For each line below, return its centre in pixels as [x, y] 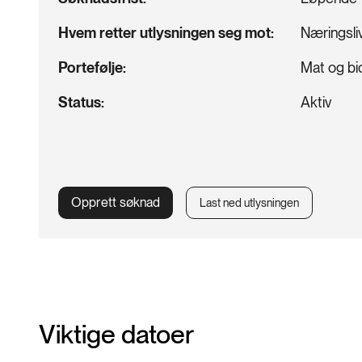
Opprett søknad [116, 202]
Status [80, 102]
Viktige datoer [116, 334]
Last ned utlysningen [249, 203]
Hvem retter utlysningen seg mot [164, 33]
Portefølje [90, 67]
